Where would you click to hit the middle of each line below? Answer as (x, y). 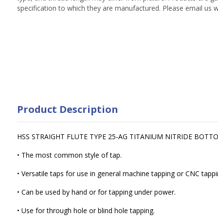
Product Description (68, 109)
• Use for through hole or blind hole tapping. (86, 210)
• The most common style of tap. (69, 155)
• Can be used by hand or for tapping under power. (96, 192)
